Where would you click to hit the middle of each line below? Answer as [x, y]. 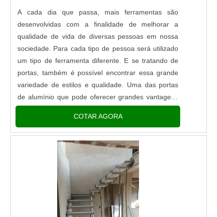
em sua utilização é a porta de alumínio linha [98, 109]
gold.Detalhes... [42, 121]
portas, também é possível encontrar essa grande [98, 72]
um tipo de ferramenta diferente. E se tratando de [98, 60]
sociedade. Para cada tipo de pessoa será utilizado [98, 48]
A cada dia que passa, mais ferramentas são [98, 12]
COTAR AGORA [98, 116]
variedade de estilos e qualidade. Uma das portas [98, 85]
